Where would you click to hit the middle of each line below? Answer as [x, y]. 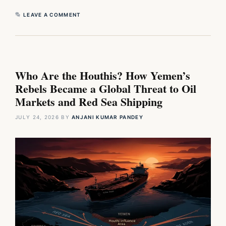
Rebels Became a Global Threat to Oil [106, 88]
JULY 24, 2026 [37, 117]
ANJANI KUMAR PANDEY [107, 117]
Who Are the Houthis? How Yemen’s [103, 75]
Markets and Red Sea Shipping [89, 101]
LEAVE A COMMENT [52, 14]
